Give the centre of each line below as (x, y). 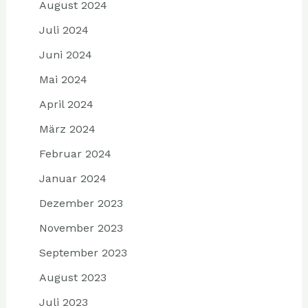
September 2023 (83, 252)
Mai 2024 (63, 79)
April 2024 (66, 104)
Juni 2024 (65, 54)
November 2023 (81, 228)
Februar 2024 (75, 153)
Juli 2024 (64, 30)
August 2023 (73, 277)
